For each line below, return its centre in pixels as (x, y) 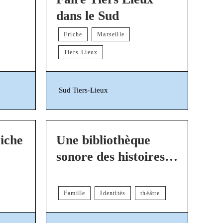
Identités (113, 193)
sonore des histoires (111, 156)
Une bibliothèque (103, 140)
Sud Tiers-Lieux (83, 90)
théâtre (150, 193)
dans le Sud (88, 15)
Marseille (111, 34)
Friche (73, 34)
